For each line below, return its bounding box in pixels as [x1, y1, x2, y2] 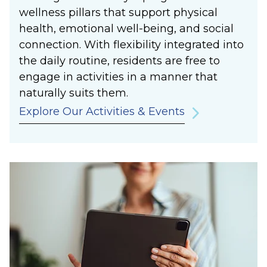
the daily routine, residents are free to [19, 54, 220, 67]
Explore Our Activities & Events [19, 105, 185, 119]
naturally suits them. [19, 86, 128, 100]
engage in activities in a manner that [19, 70, 218, 83]
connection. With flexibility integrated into [19, 38, 244, 51]
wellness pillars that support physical [19, 5, 218, 19]
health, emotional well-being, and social [19, 21, 234, 35]
